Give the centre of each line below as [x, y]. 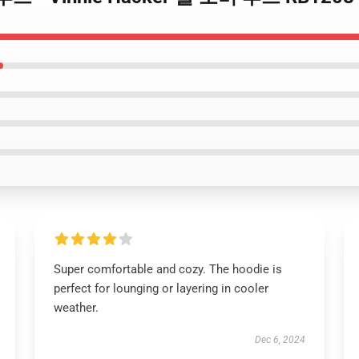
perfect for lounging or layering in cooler [161, 288]
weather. [76, 308]
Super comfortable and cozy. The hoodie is [167, 269]
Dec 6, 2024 [280, 340]
